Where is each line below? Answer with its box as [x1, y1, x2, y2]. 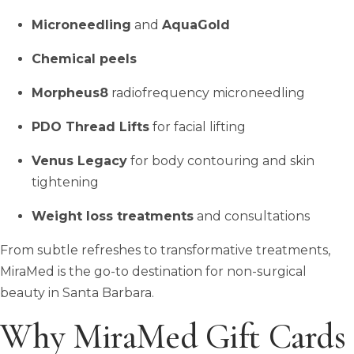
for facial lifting [149, 119, 246, 134]
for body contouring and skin [127, 153, 314, 168]
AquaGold [162, 17, 230, 32]
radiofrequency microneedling [108, 85, 305, 100]
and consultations [194, 208, 310, 224]
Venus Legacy [32, 153, 127, 168]
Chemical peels [32, 51, 137, 66]
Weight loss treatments [32, 208, 194, 224]
